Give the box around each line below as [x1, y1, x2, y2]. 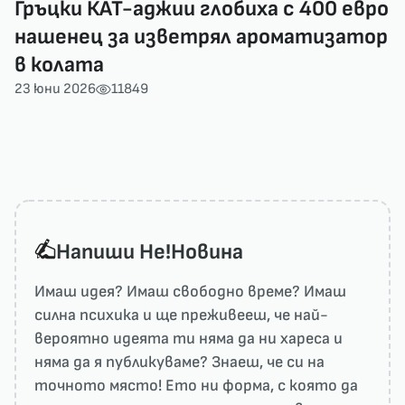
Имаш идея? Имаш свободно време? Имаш [34, 282, 346, 301]
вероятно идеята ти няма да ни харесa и [34, 329, 343, 348]
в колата [14, 52, 104, 78]
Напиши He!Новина [56, 239, 243, 265]
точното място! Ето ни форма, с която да [34, 376, 358, 395]
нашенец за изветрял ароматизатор [14, 24, 388, 50]
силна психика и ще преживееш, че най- [34, 306, 328, 325]
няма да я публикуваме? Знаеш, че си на [34, 353, 325, 372]
